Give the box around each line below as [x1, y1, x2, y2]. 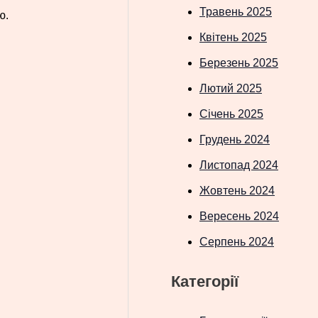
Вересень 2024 [199, 209, 279, 222]
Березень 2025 [199, 56, 278, 69]
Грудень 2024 [199, 133, 270, 146]
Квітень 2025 [199, 31, 267, 43]
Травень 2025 [199, 5, 272, 18]
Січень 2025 [199, 107, 263, 120]
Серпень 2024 [199, 235, 274, 248]
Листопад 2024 [199, 158, 278, 171]
